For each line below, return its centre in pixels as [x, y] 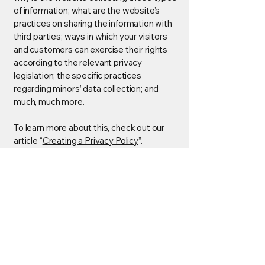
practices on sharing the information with [93, 23]
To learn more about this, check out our [89, 127]
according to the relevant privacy [78, 62]
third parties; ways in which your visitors [91, 36]
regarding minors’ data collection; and [86, 88]
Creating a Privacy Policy [90, 140]
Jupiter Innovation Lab [95, 230]
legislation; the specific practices [77, 75]
